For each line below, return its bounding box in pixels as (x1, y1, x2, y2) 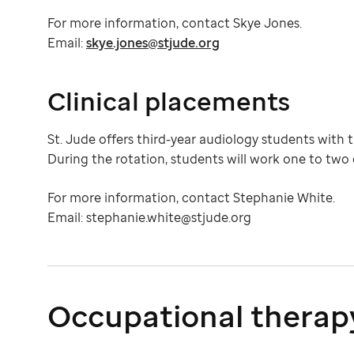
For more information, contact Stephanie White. (47, 189, 335, 207)
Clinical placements (47, 84, 290, 119)
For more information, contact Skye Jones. (47, 14, 302, 32)
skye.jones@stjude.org (86, 34, 220, 52)
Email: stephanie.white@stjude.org (47, 209, 254, 227)
